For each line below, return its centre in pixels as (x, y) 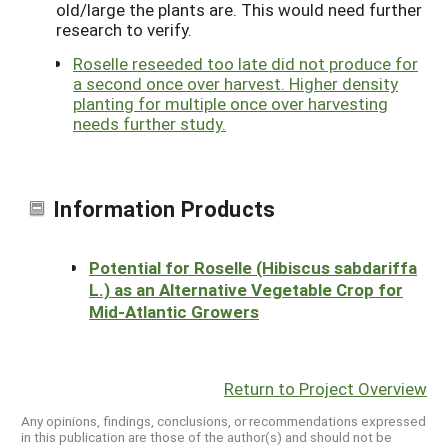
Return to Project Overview (325, 388)
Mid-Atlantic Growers (174, 311)
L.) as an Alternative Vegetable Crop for (246, 289)
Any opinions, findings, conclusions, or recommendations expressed (223, 420)
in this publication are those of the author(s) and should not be (206, 436)
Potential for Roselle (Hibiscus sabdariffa (253, 267)
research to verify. (124, 30)
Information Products (164, 208)
